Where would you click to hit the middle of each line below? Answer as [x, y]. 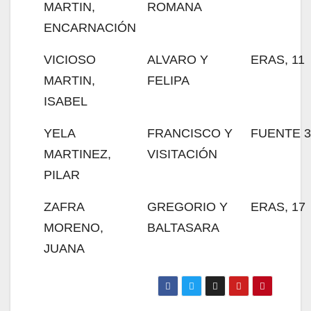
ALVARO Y [178, 60]
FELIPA [168, 81]
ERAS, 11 [278, 60]
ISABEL [66, 101]
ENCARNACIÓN [90, 28]
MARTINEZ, [77, 154]
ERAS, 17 [278, 207]
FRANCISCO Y [190, 133]
